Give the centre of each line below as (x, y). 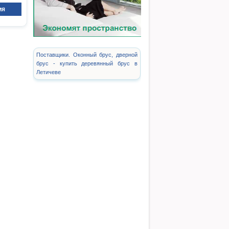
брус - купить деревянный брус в (87, 63)
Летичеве (49, 72)
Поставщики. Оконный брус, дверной (87, 55)
